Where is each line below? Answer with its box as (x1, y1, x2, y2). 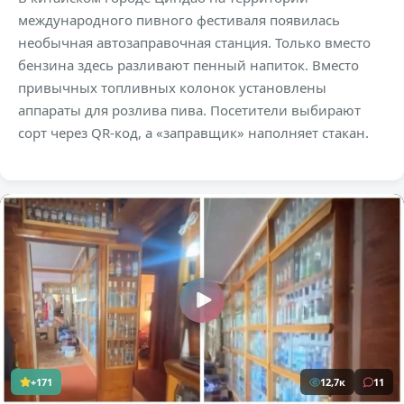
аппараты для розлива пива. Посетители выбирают (18, 101, 361, 120)
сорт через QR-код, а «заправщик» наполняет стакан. (18, 124, 369, 142)
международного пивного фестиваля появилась (18, 11, 340, 30)
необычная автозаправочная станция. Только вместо (18, 33, 371, 52)
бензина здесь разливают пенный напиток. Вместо (18, 56, 359, 75)
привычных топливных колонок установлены (18, 78, 326, 97)
